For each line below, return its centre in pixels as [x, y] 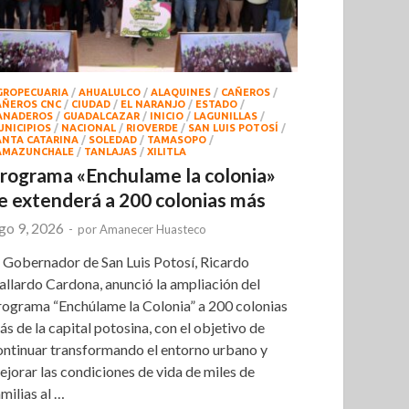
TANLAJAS [111, 151]
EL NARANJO [153, 104]
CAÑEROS [246, 92]
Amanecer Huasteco [153, 229]
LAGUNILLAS [226, 115]
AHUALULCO [110, 92]
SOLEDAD [113, 139]
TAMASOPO [177, 139]
